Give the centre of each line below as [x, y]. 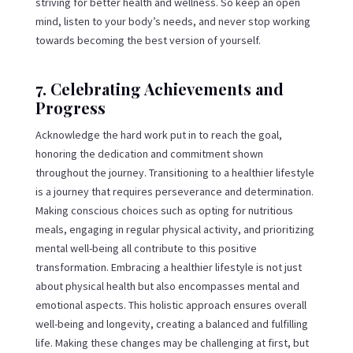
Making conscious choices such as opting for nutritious [164, 210]
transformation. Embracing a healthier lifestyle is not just [168, 267]
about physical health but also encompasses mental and [167, 286]
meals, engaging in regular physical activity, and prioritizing [175, 229]
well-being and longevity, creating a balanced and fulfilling [171, 323]
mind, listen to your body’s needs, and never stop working [173, 21]
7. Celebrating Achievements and [159, 88]
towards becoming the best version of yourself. [148, 40]
